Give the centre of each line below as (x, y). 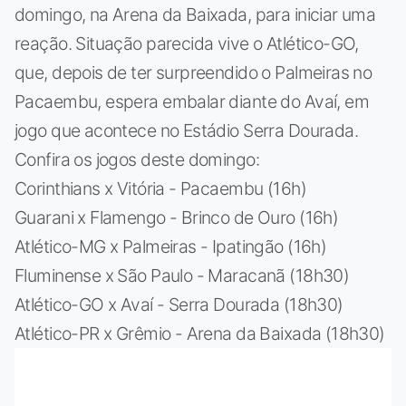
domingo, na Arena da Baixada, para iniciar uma (195, 14)
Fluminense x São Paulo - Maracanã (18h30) (182, 275)
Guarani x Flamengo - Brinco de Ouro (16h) (177, 217)
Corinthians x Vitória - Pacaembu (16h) (160, 188)
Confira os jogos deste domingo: (137, 159)
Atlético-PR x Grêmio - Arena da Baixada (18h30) (200, 333)
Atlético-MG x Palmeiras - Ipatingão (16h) (171, 246)
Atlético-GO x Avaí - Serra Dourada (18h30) (179, 304)
